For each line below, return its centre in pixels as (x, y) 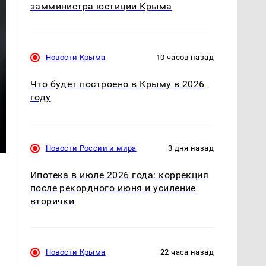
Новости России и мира (91, 148)
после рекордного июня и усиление (113, 188)
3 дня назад (191, 148)
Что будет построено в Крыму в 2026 (117, 84)
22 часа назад (187, 252)
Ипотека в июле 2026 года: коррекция (119, 175)
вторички (52, 201)
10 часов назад (185, 58)
